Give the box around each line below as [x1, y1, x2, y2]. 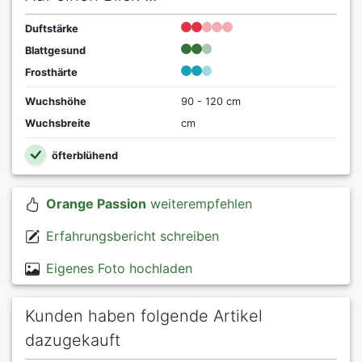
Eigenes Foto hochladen [45, 260, 192, 277]
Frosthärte [25, 65, 78, 78]
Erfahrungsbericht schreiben [45, 228, 219, 245]
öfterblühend [48, 149, 118, 162]
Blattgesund [25, 44, 86, 57]
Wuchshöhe [25, 95, 86, 107]
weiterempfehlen [145, 196, 252, 213]
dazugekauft [25, 330, 120, 351]
